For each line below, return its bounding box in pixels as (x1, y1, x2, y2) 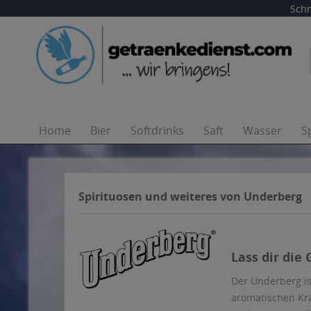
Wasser (243, 123, 282, 138)
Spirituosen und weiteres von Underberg (78, 189, 302, 204)
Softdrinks (131, 123, 184, 138)
